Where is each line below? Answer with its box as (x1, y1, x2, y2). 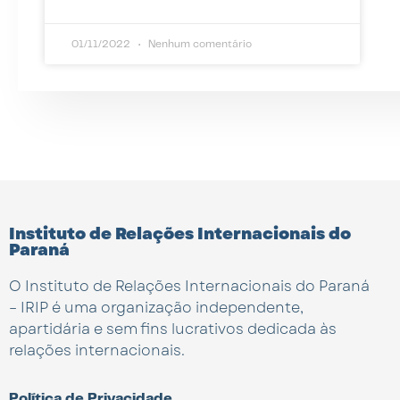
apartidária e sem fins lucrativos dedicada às (9, 318, 337, 339)
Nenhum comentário (146, 38, 252, 49)
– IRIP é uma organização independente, (9, 296, 304, 318)
